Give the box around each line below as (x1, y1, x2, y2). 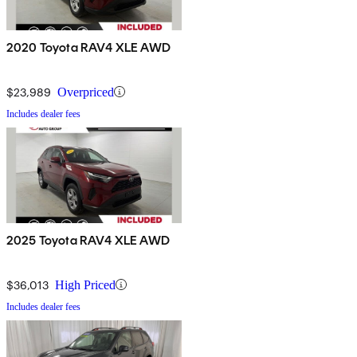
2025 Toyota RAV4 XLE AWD (6, 232, 170, 248)
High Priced (55, 277, 116, 292)
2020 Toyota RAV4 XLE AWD (6, 39, 171, 55)
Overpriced (57, 84, 114, 99)
